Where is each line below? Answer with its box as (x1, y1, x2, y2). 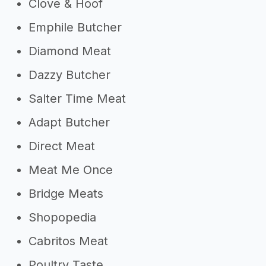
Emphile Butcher (28, 20, 122, 34)
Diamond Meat (28, 44, 111, 58)
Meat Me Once (28, 163, 113, 177)
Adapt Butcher (28, 115, 110, 129)
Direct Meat (28, 139, 95, 153)
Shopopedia (28, 210, 96, 224)
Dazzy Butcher (28, 68, 110, 82)
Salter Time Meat (28, 91, 126, 106)
